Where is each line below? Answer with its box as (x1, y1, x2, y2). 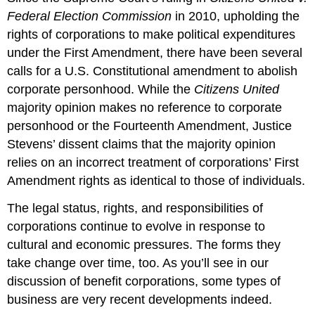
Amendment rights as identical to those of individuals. (7, 174, 306, 188)
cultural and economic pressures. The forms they (7, 238, 281, 252)
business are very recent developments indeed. (7, 292, 273, 307)
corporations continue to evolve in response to (7, 219, 266, 234)
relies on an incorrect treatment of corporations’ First (7, 155, 300, 170)
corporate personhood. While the (7, 82, 195, 97)
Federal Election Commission (7, 9, 172, 24)
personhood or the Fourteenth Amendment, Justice (7, 119, 292, 134)
